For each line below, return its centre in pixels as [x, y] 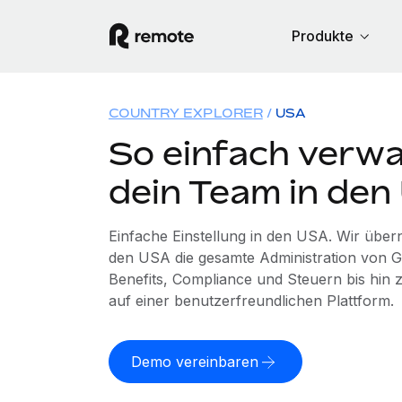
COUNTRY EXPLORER [185, 113]
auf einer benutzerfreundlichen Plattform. [251, 301]
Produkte [322, 36]
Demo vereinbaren [194, 362]
